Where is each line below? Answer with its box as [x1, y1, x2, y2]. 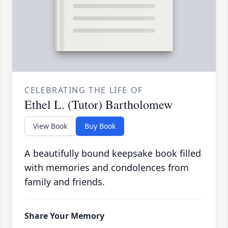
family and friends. [24, 175, 105, 188]
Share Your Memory [24, 210, 104, 221]
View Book [33, 121, 67, 131]
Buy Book [84, 121, 116, 131]
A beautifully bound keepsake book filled [24, 147, 201, 159]
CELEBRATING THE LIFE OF [24, 84, 143, 96]
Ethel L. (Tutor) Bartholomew [24, 96, 173, 112]
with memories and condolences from [24, 161, 189, 174]
